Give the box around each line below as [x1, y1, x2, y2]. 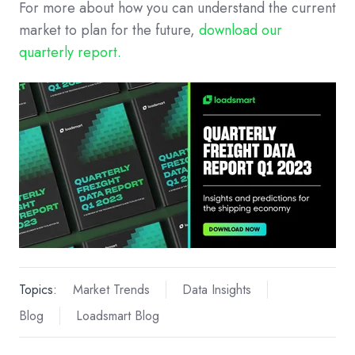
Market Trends [72, 280, 150, 299]
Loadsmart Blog [75, 306, 159, 325]
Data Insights [181, 280, 251, 299]
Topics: [19, 280, 57, 299]
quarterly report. [19, 42, 121, 63]
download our [199, 20, 282, 41]
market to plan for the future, [19, 20, 195, 41]
